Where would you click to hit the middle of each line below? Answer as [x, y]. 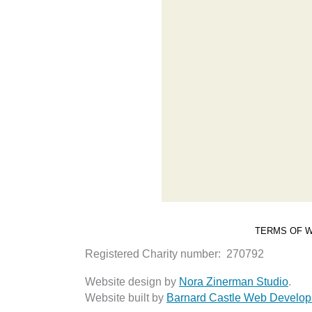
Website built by [126, 298]
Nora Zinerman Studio [234, 282]
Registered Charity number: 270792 [174, 253]
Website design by [132, 282]
